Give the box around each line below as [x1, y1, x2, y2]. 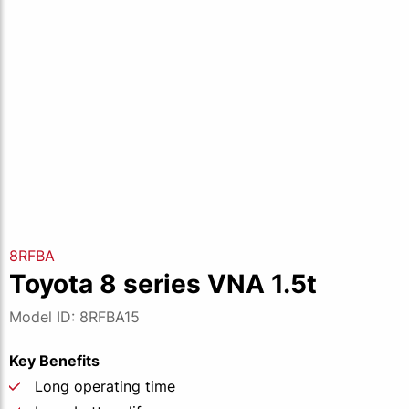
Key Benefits [9, 351, 100, 370]
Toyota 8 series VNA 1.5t [9, 268, 317, 299]
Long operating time [35, 377, 175, 395]
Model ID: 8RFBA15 [9, 308, 140, 326]
